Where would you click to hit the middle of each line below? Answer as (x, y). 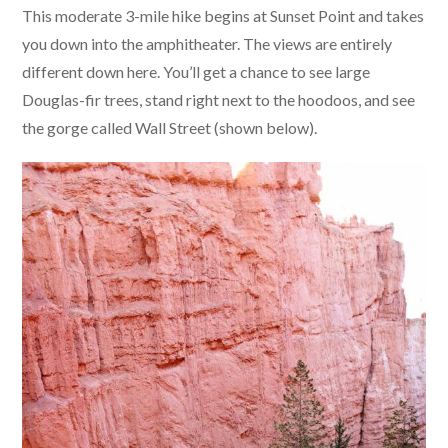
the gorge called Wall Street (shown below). (170, 128)
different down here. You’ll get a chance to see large (196, 72)
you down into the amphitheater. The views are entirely (207, 44)
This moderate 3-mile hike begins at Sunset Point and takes (223, 16)
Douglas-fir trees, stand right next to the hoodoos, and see (219, 100)
